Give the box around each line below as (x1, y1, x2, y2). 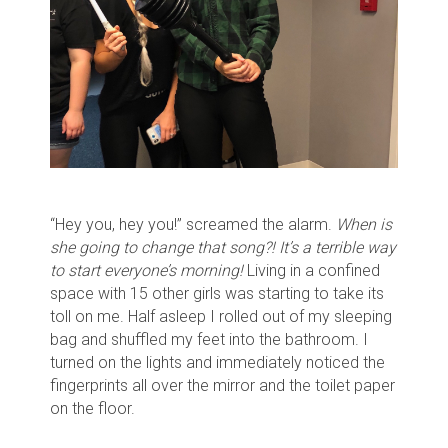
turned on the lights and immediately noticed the (50, 352, 385, 372)
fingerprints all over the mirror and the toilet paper (50, 375, 395, 395)
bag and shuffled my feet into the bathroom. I (50, 329, 368, 349)
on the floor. (50, 398, 135, 418)
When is (336, 214, 392, 234)
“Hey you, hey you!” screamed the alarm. (50, 214, 336, 234)
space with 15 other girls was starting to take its (50, 283, 384, 303)
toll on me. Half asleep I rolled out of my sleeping (50, 306, 392, 326)
